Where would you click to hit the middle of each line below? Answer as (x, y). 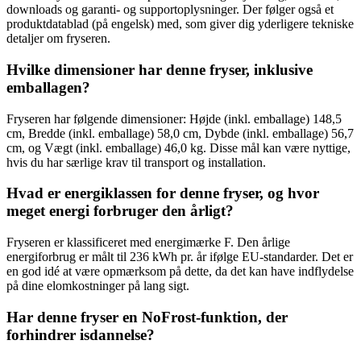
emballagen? (48, 87)
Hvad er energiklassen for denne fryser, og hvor (163, 193)
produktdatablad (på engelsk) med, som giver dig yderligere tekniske (180, 24)
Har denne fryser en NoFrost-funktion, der (147, 317)
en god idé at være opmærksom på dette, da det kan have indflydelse (180, 271)
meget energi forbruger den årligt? (120, 211)
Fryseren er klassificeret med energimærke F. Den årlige (148, 242)
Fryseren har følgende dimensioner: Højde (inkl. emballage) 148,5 (174, 118)
